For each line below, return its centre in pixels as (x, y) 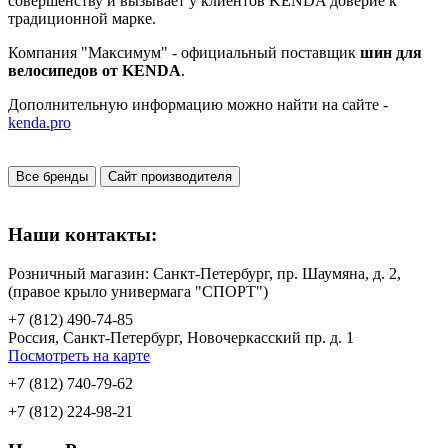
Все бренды (52, 177)
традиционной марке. (82, 19)
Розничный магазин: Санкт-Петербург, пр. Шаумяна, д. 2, (204, 273)
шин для (391, 53)
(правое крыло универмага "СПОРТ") (138, 291)
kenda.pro (39, 123)
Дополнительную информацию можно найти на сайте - (198, 105)
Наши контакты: (82, 235)
